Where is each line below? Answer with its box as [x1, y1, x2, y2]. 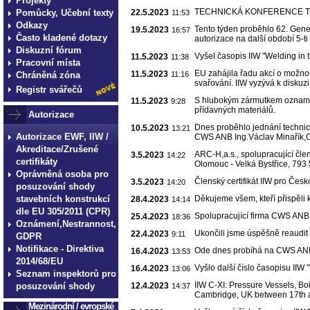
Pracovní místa [16, 57, 80, 68]
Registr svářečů [16, 84, 82, 95]
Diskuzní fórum [16, 45, 82, 55]
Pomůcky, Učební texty [16, 8, 113, 18]
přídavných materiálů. [194, 105, 275, 116]
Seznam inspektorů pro [16, 268, 116, 279]
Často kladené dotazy [16, 33, 107, 43]
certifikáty [16, 156, 57, 167]
